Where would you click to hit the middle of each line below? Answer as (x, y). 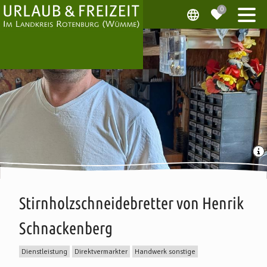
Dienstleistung (44, 252)
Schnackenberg (66, 228)
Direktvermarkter (101, 252)
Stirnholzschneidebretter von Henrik (131, 203)
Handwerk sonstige (165, 252)
